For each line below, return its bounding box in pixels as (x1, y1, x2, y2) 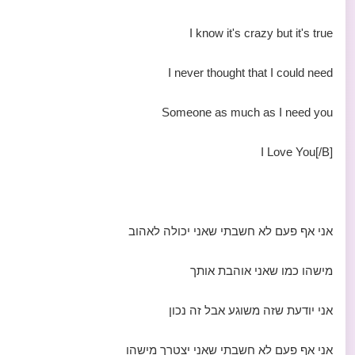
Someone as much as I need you (162, 105, 333, 119)
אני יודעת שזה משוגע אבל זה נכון (169, 303, 333, 317)
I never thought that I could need (168, 66, 333, 79)
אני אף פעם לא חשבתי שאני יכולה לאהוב (128, 224, 333, 238)
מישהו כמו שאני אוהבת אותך (190, 264, 333, 277)
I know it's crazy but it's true (189, 26, 333, 40)
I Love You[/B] (261, 145, 333, 158)
